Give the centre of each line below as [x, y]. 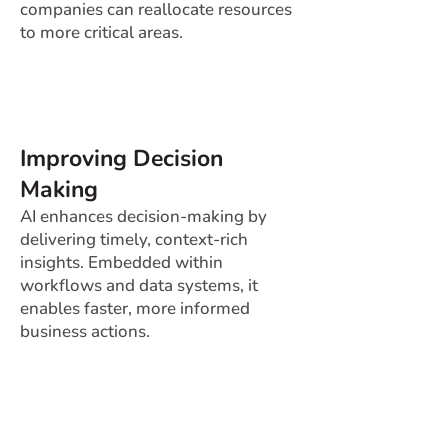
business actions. [85, 331]
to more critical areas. [101, 32]
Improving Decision [121, 158]
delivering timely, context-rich [134, 239]
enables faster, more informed [135, 308]
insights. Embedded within [121, 262]
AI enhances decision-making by [143, 216]
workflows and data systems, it [139, 285]
